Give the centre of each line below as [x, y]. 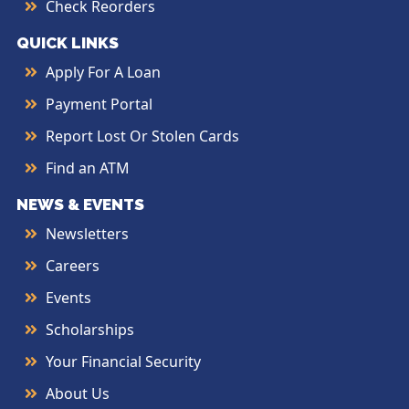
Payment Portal [99, 105]
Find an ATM [88, 168]
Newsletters [87, 234]
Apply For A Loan [103, 73]
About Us [78, 394]
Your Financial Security [123, 362]
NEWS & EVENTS [80, 205]
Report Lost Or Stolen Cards [142, 136]
